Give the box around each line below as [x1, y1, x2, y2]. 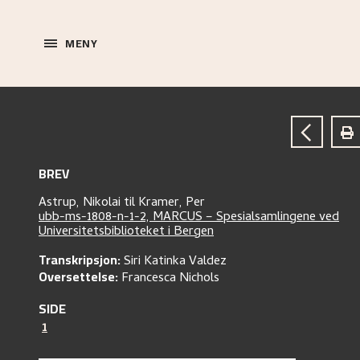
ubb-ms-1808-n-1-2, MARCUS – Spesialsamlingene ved [39, 207, 339, 228]
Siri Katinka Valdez [124, 252, 227, 272]
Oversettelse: [39, 264, 118, 288]
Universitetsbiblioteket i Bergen [39, 222, 214, 243]
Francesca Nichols [121, 268, 219, 289]
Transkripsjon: [39, 247, 121, 272]
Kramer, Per [138, 193, 205, 214]
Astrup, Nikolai [39, 193, 124, 214]
